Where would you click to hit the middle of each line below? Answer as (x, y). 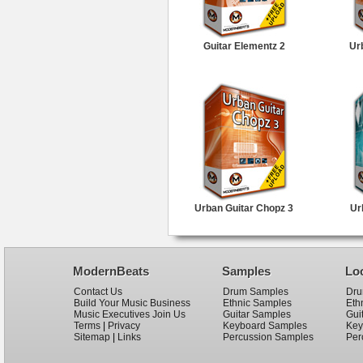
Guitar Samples (257, 314)
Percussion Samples (268, 337)
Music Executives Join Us (130, 314)
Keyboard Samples (265, 326)
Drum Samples (256, 292)
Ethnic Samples (257, 303)
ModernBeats (111, 271)
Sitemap (92, 337)
